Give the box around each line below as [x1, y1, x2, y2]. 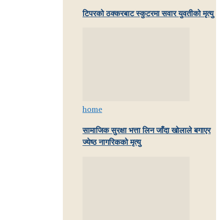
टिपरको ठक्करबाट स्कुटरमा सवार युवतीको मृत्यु [82, 9, 214, 18]
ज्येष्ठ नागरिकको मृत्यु [82, 138, 141, 147]
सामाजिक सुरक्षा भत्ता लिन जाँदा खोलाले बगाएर [82, 126, 211, 135]
